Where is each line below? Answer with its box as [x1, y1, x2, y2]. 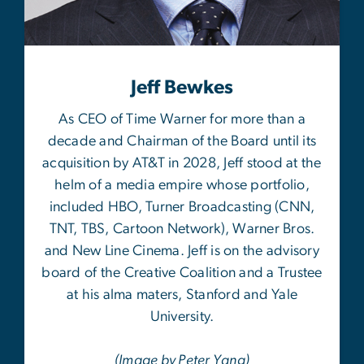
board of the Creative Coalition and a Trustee [41, 266, 323, 281]
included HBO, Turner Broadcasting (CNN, [49, 200, 315, 215]
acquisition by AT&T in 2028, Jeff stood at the [42, 156, 322, 171]
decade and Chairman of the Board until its [47, 134, 317, 149]
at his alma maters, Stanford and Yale [66, 288, 298, 303]
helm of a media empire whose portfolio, [54, 178, 310, 193]
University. [149, 310, 214, 325]
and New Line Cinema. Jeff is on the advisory [45, 244, 319, 259]
